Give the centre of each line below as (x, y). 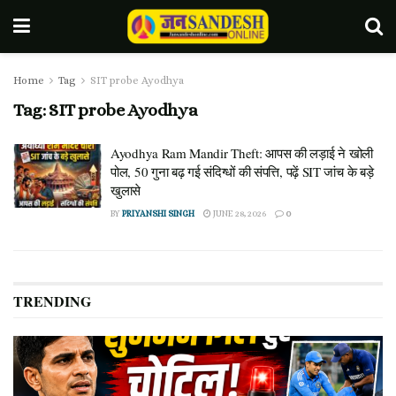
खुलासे (126, 190)
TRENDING (52, 301)
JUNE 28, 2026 (239, 213)
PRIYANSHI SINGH (158, 213)
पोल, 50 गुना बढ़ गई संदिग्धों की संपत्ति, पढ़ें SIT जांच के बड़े (242, 171)
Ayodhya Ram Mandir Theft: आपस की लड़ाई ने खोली (242, 153)
